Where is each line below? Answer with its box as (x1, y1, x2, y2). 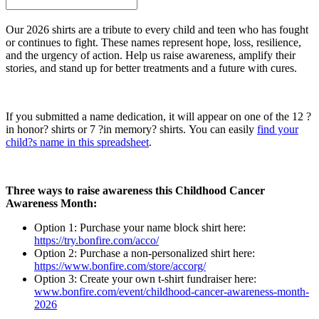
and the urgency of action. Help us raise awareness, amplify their (6, 48, 296, 61)
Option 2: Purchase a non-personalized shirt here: (34, 246, 255, 259)
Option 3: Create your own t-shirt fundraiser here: (34, 272, 256, 285)
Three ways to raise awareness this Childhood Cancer (6, 184, 265, 197)
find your (257, 122, 298, 135)
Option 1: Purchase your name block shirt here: (34, 221, 246, 234)
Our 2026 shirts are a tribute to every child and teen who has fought (6, 23, 308, 36)
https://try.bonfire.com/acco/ (34, 234, 159, 246)
